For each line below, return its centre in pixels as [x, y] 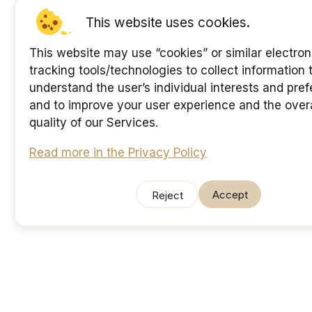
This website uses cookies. [168, 23]
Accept [230, 194]
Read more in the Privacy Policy [118, 153]
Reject [167, 195]
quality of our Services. [94, 123]
